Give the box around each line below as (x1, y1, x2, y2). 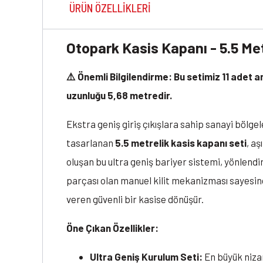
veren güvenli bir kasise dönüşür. (66, 193, 204, 205)
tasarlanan (66, 137, 115, 149)
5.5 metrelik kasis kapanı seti (115, 137, 247, 149)
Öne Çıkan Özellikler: (66, 222, 159, 234)
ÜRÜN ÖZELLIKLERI (69, 1, 151, 15)
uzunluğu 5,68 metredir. (66, 89, 172, 102)
